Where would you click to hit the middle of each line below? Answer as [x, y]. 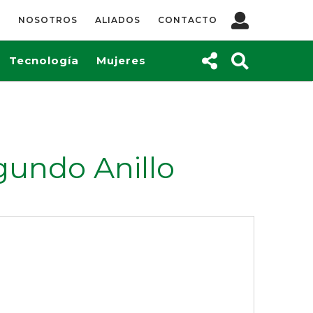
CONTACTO [188, 20]
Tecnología [44, 60]
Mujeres [121, 60]
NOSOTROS [48, 20]
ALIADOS [118, 20]
